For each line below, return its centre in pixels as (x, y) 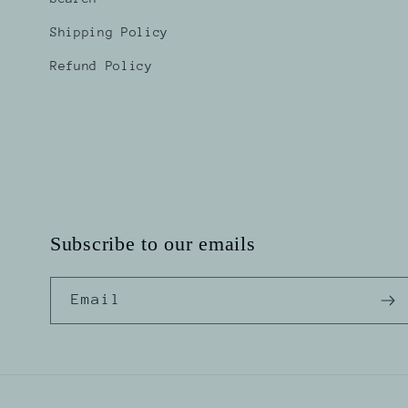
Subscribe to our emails (153, 245)
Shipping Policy (109, 31)
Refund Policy (102, 65)
